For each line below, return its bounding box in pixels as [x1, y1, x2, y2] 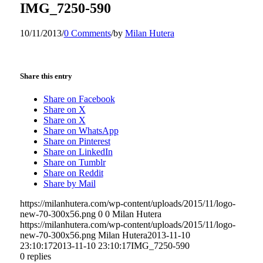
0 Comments [63, 28, 111, 38]
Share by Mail [43, 178, 96, 189]
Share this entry [19, 71, 72, 80]
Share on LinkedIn [43, 147, 113, 157]
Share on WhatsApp [43, 126, 119, 136]
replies [26, 251, 51, 262]
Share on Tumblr [43, 157, 106, 168]
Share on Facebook [43, 94, 115, 104]
